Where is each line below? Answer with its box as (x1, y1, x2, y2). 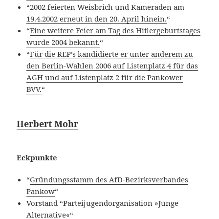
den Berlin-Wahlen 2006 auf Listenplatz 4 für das (26, 60, 198, 70)
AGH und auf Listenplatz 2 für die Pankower (26, 72, 183, 82)
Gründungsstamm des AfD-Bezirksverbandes (30, 174, 189, 184)
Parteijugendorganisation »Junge (63, 197, 179, 208)
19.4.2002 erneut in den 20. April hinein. (26, 13, 167, 23)
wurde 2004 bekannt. (26, 37, 100, 47)
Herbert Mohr (17, 117, 79, 130)
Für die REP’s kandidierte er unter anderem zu (30, 48, 194, 59)
